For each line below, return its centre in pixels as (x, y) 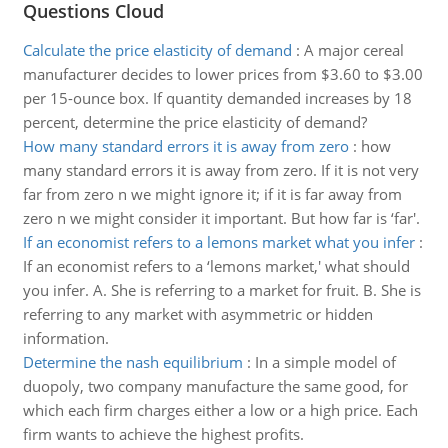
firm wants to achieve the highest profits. (163, 434)
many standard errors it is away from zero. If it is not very (220, 170)
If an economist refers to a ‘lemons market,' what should (216, 266)
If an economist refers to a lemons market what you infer (218, 242)
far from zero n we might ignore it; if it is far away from (212, 194)
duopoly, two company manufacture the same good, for (215, 386)
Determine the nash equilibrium (132, 362)
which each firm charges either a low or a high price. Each (220, 410)
